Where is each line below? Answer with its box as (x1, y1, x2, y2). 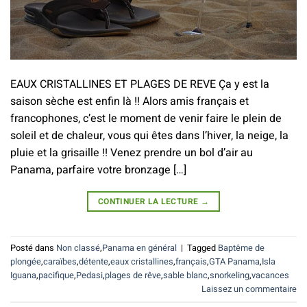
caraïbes (43, 256, 77, 269)
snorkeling (210, 269, 249, 282)
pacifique (38, 269, 74, 282)
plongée (10, 256, 41, 269)
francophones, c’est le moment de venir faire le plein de (10, 110, 282, 127)
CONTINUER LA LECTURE (98, 195, 201, 208)
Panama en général (102, 242, 177, 255)
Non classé (56, 242, 100, 255)
